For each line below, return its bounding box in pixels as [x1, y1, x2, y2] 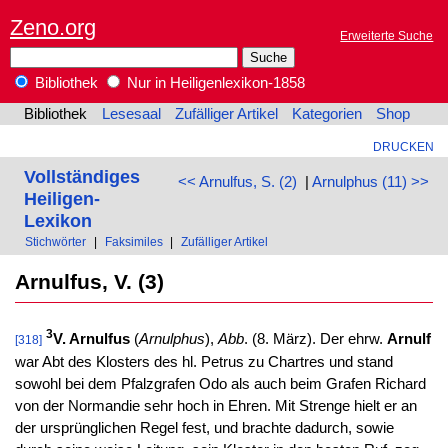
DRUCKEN [372, 140, 434, 154]
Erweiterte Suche [340, 29, 434, 43]
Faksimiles [104, 235, 163, 249]
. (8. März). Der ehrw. [243, 331, 387, 348]
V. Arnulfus [52, 331, 130, 348]
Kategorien [292, 106, 363, 123]
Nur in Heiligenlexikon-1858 [123, 75, 305, 92]
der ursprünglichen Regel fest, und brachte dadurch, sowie [14, 420, 394, 437]
